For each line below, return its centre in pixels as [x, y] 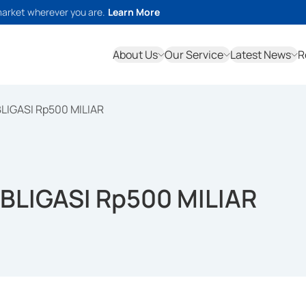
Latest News [261, 55]
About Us [135, 55]
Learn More [134, 12]
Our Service [194, 55]
